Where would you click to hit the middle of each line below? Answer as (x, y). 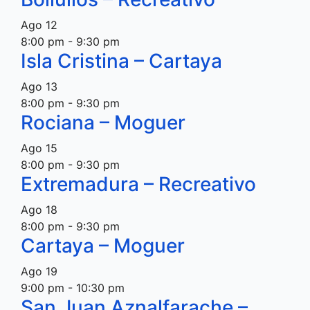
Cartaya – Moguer (103, 246)
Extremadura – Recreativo (138, 184)
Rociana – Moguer (103, 122)
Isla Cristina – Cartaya (121, 61)
